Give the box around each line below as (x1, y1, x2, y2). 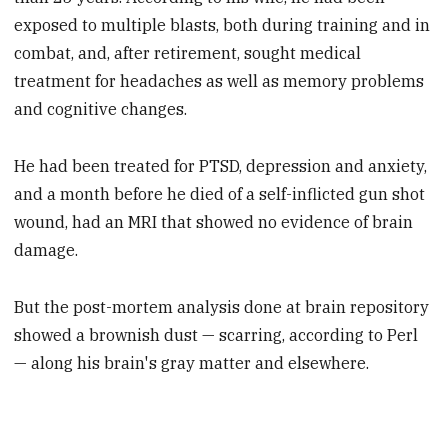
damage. (14, 240, 79, 261)
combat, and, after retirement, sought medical (14, 43, 362, 64)
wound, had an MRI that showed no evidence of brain (14, 212, 414, 233)
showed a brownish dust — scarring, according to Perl (14, 324, 419, 345)
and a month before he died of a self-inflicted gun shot (14, 184, 426, 205)
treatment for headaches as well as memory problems (14, 71, 425, 92)
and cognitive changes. (14, 99, 188, 120)
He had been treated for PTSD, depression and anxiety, (14, 156, 428, 177)
